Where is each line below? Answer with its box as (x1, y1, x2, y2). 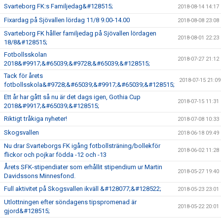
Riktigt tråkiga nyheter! (4, 114, 67, 122)
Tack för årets (4, 72, 43, 79)
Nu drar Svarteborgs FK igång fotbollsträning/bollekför (4, 142, 160, 149)
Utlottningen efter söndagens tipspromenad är (4, 198, 137, 206)
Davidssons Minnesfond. (4, 172, 75, 180)
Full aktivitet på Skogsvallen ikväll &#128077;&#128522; (4, 184, 161, 192)
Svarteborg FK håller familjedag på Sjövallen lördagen (4, 29, 156, 37)
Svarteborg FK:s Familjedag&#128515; (4, 2, 113, 10)
